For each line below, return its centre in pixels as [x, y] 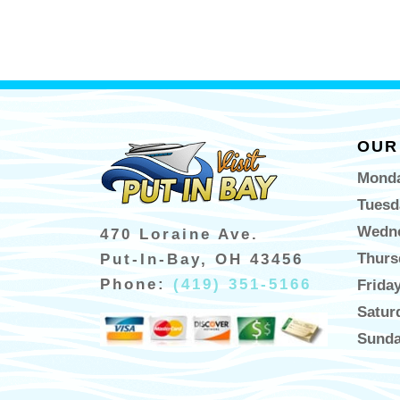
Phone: [137, 284]
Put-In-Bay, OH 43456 [202, 259]
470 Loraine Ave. [179, 234]
